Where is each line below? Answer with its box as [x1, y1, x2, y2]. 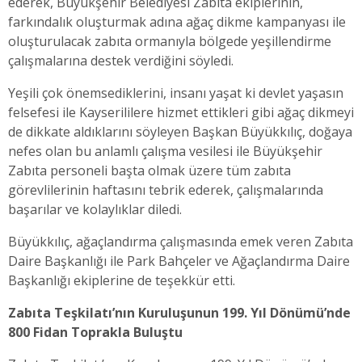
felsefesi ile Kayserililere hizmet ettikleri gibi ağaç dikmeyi [8, 103, 354, 122]
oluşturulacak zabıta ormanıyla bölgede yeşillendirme [8, 32, 331, 51]
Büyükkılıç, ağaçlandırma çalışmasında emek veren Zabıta [8, 233, 353, 251]
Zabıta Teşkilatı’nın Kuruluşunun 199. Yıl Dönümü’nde [8, 304, 351, 322]
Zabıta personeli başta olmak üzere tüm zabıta [8, 162, 291, 180]
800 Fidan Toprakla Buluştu [8, 323, 183, 342]
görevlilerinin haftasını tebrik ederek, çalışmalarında [8, 181, 323, 200]
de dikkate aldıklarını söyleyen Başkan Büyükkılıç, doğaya [8, 123, 352, 141]
